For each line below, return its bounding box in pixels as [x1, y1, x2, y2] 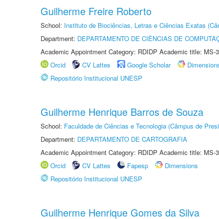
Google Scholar [127, 60, 171, 69]
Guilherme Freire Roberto [41, 4, 152, 18]
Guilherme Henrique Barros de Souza [41, 105, 203, 119]
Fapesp [127, 161, 148, 170]
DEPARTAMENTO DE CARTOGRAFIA [77, 134, 187, 144]
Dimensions [165, 161, 198, 170]
